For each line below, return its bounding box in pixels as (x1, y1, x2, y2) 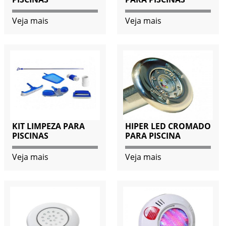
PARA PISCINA (125, 130, 181, 142)
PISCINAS (12, 130, 48, 142)
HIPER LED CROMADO (125, 121, 211, 132)
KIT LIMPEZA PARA (12, 121, 85, 132)
